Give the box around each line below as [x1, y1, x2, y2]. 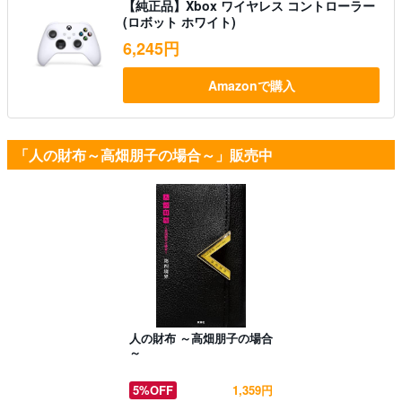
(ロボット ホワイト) [123, 12, 236, 31]
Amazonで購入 [207, 75, 295, 94]
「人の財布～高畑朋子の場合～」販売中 [14, 144, 273, 165]
